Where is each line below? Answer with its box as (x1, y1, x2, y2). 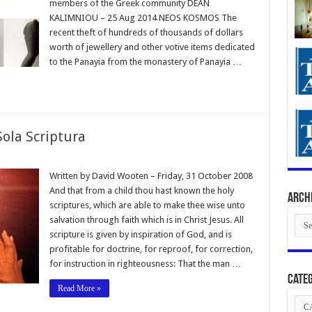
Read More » (57, 283, 101, 293)
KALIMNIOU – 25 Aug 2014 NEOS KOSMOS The (49, 12, 237, 23)
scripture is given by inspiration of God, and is (49, 228, 232, 240)
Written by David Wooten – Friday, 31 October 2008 (49, 170, 253, 181)
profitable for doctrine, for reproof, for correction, (49, 243, 253, 254)
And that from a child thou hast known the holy (49, 185, 234, 196)
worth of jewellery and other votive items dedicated (49, 41, 255, 52)
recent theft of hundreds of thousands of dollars (49, 26, 243, 38)
